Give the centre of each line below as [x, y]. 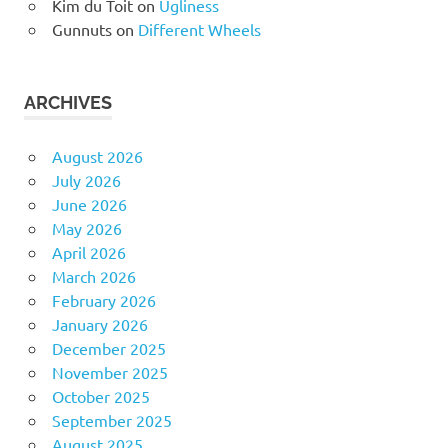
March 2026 [93, 275]
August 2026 [97, 155]
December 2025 [108, 347]
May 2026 [86, 227]
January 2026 [99, 323]
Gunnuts [81, 28]
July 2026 [86, 179]
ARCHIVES [68, 102]
